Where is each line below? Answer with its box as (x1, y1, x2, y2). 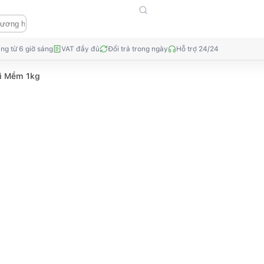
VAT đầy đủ (61, 44, 100, 53)
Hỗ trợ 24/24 (176, 44, 219, 53)
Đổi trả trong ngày (108, 44, 168, 53)
